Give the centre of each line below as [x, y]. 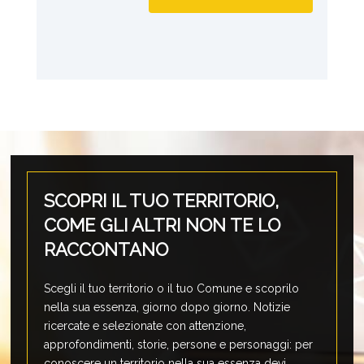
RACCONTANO [106, 249]
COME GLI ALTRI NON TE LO [162, 225]
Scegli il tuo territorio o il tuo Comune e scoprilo [172, 288]
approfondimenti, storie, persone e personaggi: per [179, 344]
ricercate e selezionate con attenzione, [145, 325]
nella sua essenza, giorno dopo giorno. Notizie [167, 307]
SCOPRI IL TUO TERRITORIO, [162, 200]
